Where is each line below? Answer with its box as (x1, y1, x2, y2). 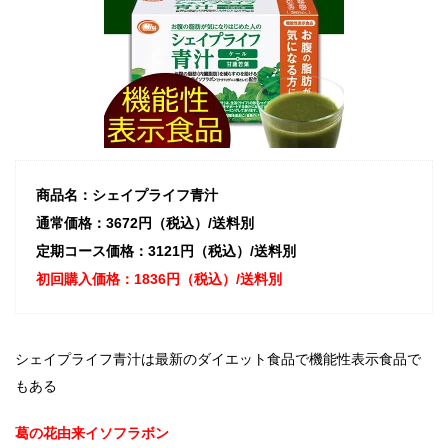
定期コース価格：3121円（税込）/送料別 (36, 242, 296, 259)
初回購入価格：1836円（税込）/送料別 (36, 270, 282, 287)
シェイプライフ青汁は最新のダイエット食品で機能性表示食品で (15, 350, 421, 367)
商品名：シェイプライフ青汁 (36, 186, 218, 203)
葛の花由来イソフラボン (15, 424, 169, 441)
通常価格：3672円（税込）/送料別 (36, 214, 254, 231)
